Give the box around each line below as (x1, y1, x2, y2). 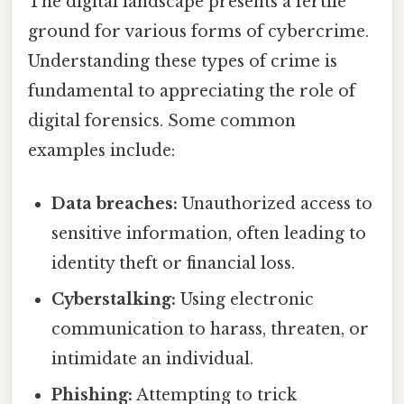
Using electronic (176, 289, 315, 309)
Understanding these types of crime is (28, 50, 337, 71)
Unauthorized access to (178, 193, 373, 214)
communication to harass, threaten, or (51, 318, 370, 339)
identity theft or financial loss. (51, 252, 296, 273)
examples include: (28, 140, 175, 161)
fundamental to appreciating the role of (28, 80, 355, 101)
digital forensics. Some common (28, 110, 296, 131)
